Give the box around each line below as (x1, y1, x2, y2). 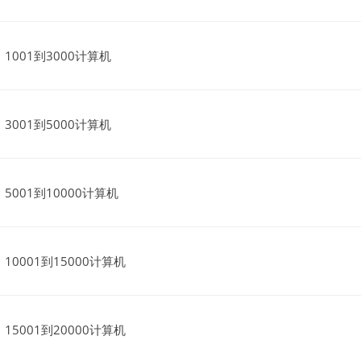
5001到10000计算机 (5, 185, 118, 201)
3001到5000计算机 (5, 116, 111, 132)
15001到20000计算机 (5, 322, 126, 338)
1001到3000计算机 (5, 48, 111, 64)
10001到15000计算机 (5, 253, 126, 269)
